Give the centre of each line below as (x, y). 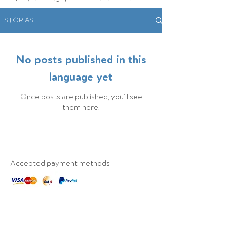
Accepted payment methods (60, 163)
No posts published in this (81, 60)
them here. (81, 107)
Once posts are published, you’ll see (81, 97)
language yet (81, 77)
